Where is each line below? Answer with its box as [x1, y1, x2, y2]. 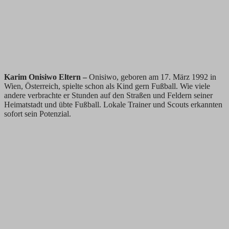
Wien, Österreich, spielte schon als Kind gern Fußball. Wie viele [4, 81, 210, 90]
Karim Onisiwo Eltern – [4, 72, 89, 81]
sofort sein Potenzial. [4, 109, 71, 118]
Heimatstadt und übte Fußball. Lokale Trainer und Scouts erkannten [4, 100, 222, 109]
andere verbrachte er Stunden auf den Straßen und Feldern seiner [4, 90, 213, 100]
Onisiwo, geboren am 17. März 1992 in [89, 72, 216, 81]
